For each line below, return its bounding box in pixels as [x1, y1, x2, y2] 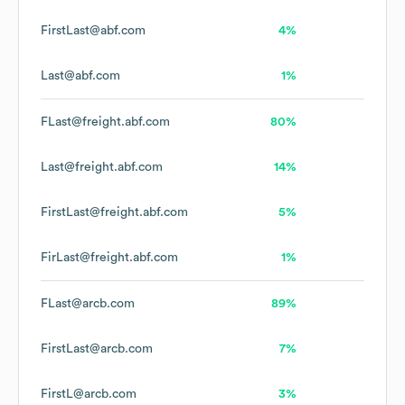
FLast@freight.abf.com [41, 116, 170, 129]
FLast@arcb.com [41, 297, 135, 311]
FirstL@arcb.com [41, 388, 137, 401]
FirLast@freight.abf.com [41, 251, 178, 265]
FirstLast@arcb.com [41, 343, 153, 356]
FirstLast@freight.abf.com [41, 206, 188, 220]
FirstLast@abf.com [41, 24, 146, 38]
